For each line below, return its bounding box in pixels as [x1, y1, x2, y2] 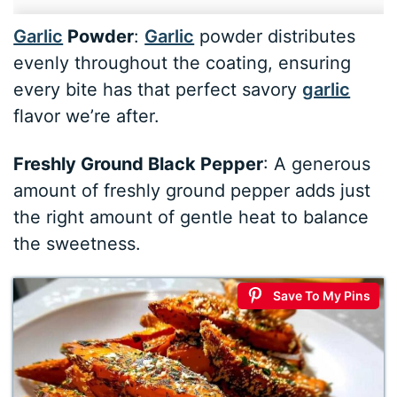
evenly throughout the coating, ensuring [13, 52, 352, 74]
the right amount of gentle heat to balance [13, 206, 370, 229]
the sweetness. [13, 233, 142, 255]
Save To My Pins [272, 288, 370, 304]
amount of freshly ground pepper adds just [13, 180, 371, 202]
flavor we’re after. [13, 105, 160, 128]
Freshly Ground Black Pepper [13, 153, 264, 175]
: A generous [263, 153, 371, 175]
